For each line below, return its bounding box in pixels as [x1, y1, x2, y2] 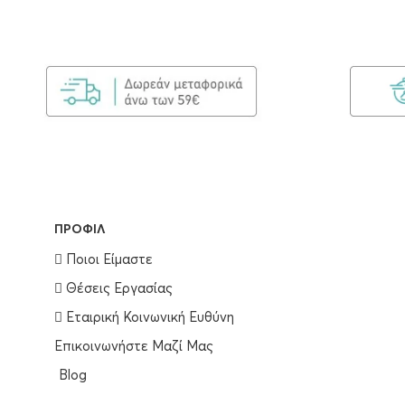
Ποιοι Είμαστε [62, 252, 153, 267]
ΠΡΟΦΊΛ [54, 222, 106, 236]
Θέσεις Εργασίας [62, 281, 173, 296]
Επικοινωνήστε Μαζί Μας [54, 339, 213, 353]
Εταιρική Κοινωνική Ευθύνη [62, 310, 234, 325]
